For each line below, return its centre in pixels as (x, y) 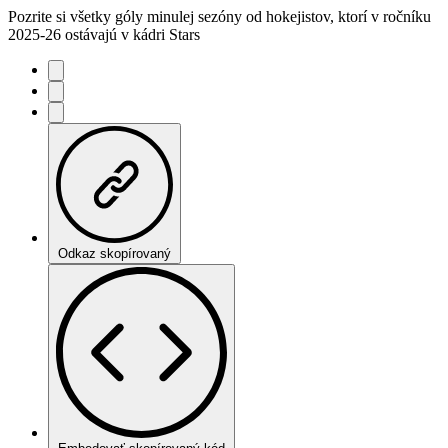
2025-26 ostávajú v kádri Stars (104, 34)
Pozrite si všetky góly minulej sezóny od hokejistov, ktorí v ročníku (219, 16)
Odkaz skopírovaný (114, 253)
